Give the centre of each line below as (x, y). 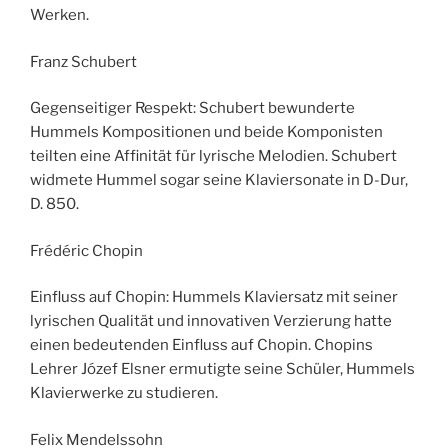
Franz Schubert (83, 61)
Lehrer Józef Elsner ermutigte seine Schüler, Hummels (222, 369)
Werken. (59, 15)
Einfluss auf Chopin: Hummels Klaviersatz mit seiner (214, 297)
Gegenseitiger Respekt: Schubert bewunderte (192, 108)
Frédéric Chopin (86, 250)
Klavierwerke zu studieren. (124, 393)
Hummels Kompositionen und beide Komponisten (206, 132)
